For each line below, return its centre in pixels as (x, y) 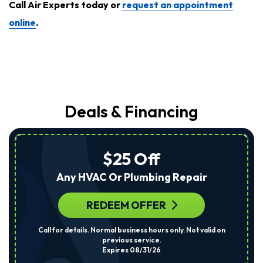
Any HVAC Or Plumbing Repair (131, 177)
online (22, 22)
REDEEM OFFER (126, 205)
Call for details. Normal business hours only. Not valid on (131, 230)
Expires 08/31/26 (131, 250)
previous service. (131, 240)
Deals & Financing (131, 111)
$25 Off (131, 159)
